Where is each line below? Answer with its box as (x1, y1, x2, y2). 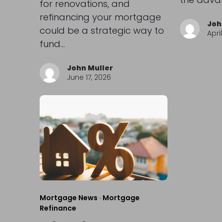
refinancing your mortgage (39, 10, 161, 23)
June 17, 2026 (66, 72, 111, 82)
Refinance (39, 203, 76, 213)
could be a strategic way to (39, 24, 164, 37)
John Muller (66, 62, 113, 73)
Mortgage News (39, 192, 98, 203)
